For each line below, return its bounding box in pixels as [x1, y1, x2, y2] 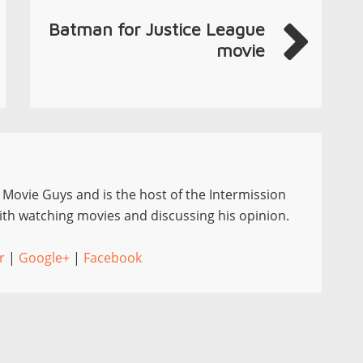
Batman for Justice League [48, 19, 265, 40]
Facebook [83, 249, 142, 267]
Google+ [19, 249, 70, 267]
